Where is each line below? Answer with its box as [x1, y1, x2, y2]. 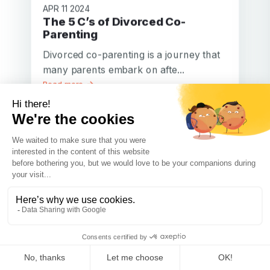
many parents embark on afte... [43, 63, 184, 76]
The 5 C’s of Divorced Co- [43, 14, 52, 29]
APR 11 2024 [43, 4, 90, 14]
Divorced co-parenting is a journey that [43, 48, 220, 61]
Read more [43, 80, 86, 89]
